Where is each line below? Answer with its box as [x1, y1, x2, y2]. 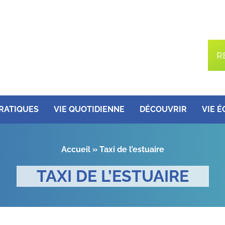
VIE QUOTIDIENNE [53, 104, 125, 114]
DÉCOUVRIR [139, 104, 187, 114]
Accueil [61, 145, 90, 154]
